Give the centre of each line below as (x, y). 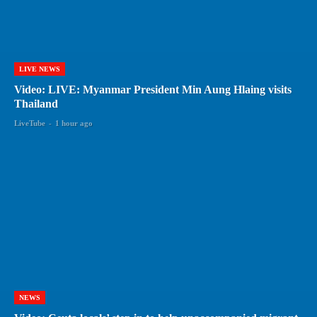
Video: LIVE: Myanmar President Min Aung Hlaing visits (153, 90)
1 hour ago (74, 123)
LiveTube (30, 123)
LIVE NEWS (40, 69)
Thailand (36, 104)
